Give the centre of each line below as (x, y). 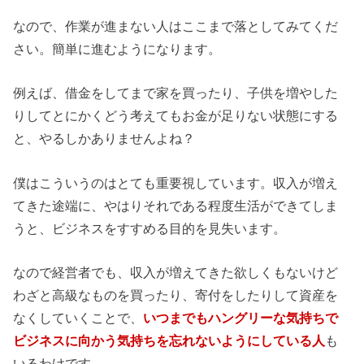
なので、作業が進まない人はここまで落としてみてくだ (176, 26)
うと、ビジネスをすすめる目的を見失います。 (150, 228)
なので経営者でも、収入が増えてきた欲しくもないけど (176, 273)
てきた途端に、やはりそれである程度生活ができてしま (176, 205)
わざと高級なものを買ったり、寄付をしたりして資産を (176, 295)
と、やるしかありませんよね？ (104, 139)
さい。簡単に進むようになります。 (117, 49)
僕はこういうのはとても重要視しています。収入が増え (176, 182)
